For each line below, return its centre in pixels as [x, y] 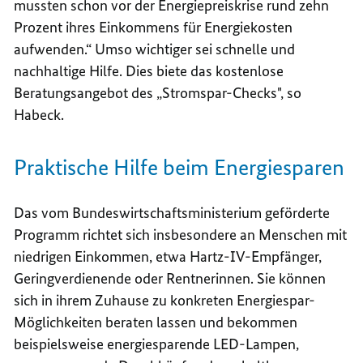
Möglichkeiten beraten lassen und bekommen [156, 322]
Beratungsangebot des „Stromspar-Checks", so [158, 93]
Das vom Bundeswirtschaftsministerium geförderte [172, 213]
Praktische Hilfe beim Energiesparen [179, 168]
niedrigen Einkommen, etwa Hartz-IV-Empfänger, [168, 257]
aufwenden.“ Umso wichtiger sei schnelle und [155, 49]
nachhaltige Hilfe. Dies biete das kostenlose [149, 71]
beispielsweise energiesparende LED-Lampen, [157, 344]
